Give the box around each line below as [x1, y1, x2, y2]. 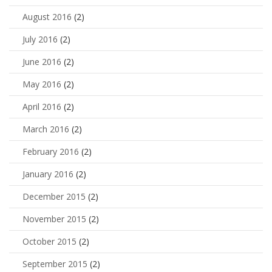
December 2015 [22, 191, 86, 203]
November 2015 [22, 213, 86, 225]
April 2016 [22, 101, 61, 113]
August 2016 [22, 11, 72, 23]
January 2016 [22, 168, 73, 180]
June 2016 [22, 56, 61, 68]
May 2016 [22, 78, 61, 90]
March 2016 [22, 123, 69, 135]
